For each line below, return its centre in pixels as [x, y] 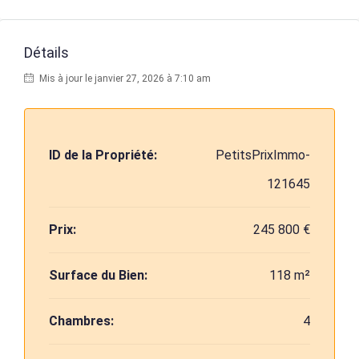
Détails [46, 52]
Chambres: [81, 321]
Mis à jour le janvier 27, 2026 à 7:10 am [124, 79]
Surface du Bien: [98, 275]
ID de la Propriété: [103, 155]
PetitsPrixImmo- [263, 155]
